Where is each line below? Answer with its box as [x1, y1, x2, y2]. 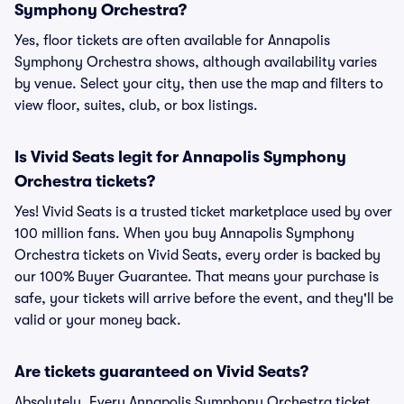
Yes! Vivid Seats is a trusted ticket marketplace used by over [14, 204, 392, 220]
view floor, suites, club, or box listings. [14, 97, 258, 114]
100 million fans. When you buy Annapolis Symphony [14, 225, 354, 242]
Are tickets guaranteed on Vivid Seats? [14, 363, 308, 381]
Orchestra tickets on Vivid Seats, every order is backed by [14, 247, 381, 263]
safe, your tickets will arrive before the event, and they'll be [14, 290, 393, 307]
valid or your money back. [14, 312, 181, 328]
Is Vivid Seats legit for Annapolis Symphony [14, 148, 346, 166]
